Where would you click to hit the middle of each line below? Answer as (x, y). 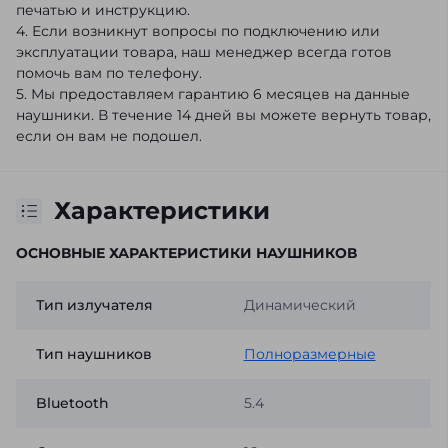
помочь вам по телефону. (109, 73)
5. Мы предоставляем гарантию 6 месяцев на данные (213, 94)
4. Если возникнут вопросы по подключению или (198, 31)
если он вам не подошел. (109, 136)
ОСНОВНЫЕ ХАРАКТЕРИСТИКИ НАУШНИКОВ (186, 253)
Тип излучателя (94, 305)
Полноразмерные (309, 354)
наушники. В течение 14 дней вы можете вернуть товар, (223, 115)
